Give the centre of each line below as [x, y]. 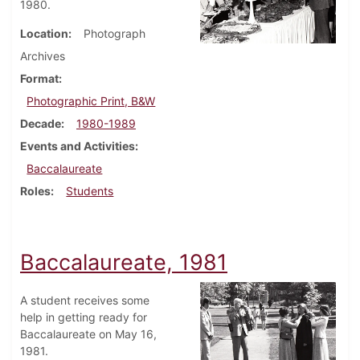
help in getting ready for [84, 317]
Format [39, 79]
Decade [41, 124]
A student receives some [85, 301]
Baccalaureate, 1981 [124, 263]
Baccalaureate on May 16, [88, 334]
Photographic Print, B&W [91, 101]
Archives [43, 56]
